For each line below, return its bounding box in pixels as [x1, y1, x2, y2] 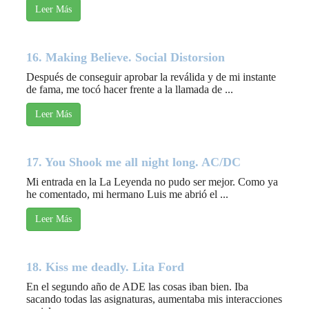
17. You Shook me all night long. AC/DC [26, 155, 241, 170]
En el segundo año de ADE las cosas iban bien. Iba [26, 281, 248, 293]
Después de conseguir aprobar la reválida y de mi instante [26, 71, 276, 83]
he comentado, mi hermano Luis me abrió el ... [26, 188, 228, 201]
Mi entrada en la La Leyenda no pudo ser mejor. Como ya [26, 176, 278, 188]
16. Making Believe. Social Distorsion [26, 50, 225, 65]
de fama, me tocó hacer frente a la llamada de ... [26, 83, 233, 96]
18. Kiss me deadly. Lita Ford [26, 260, 184, 275]
